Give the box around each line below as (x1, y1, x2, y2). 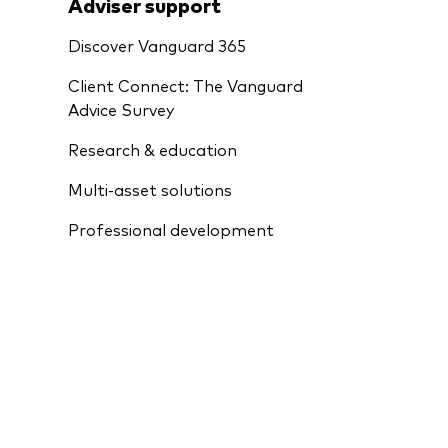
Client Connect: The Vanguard (68, 73, 303, 96)
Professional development (68, 217, 274, 240)
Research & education (68, 137, 237, 160)
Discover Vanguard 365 (68, 33, 246, 56)
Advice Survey (68, 97, 174, 120)
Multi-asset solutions (68, 177, 232, 200)
